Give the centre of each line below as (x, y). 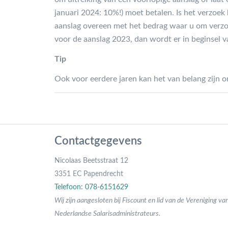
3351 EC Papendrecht (89, 174)
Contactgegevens (98, 141)
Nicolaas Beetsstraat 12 (91, 161)
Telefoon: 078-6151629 (91, 187)
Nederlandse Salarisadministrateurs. (107, 213)
